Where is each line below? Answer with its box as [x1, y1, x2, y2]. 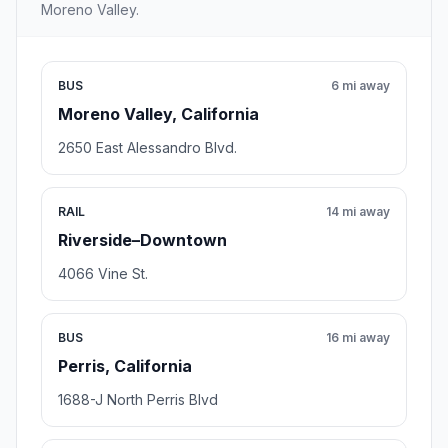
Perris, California [58, 356, 192, 377]
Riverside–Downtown [58, 230, 227, 251]
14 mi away [326, 204, 390, 220]
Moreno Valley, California [58, 104, 259, 125]
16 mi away [326, 330, 390, 346]
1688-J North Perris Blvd [58, 391, 218, 409]
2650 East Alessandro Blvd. [58, 139, 237, 157]
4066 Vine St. [58, 265, 148, 283]
